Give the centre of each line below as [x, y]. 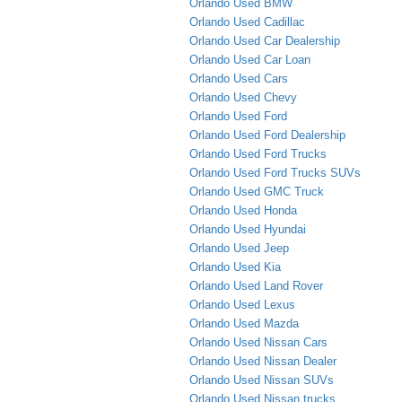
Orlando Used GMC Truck [257, 191]
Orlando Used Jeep [239, 248]
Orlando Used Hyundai [248, 229]
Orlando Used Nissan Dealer [263, 361]
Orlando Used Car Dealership [265, 40]
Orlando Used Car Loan [250, 59]
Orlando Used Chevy [243, 97]
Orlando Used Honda [243, 210]
